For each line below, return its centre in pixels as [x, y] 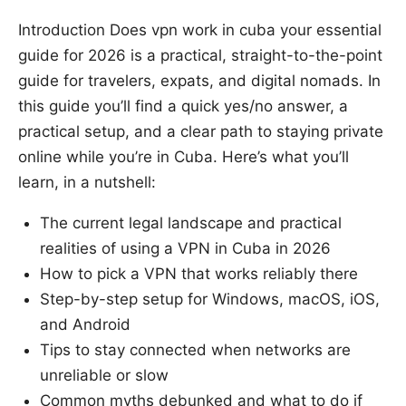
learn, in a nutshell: [87, 183]
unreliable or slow [104, 376]
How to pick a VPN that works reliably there [199, 274]
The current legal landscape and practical [191, 223]
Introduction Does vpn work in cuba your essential [200, 30]
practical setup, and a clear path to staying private [201, 132]
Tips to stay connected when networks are [195, 350]
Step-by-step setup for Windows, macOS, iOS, [210, 300]
